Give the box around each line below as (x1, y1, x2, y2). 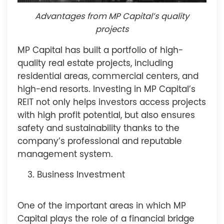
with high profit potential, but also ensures (17, 111, 195, 120)
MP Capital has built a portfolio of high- (17, 46, 183, 55)
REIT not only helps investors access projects (17, 98, 206, 107)
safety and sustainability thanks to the (17, 124, 179, 133)
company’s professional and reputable (17, 137, 182, 146)
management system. (17, 150, 113, 159)
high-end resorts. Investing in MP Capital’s (17, 85, 195, 94)
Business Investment (37, 171, 125, 180)
